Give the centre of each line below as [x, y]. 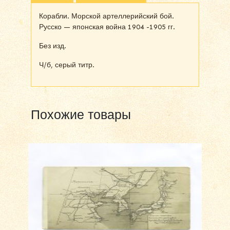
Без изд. [53, 46]
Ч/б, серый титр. [67, 65]
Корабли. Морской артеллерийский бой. [107, 16]
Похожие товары [81, 114]
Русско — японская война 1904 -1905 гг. [107, 27]
